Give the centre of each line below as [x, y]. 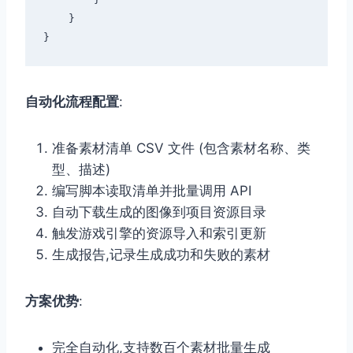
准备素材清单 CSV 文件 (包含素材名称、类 [181, 148]
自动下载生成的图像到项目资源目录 [159, 212]
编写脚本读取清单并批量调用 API [152, 190]
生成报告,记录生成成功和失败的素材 [161, 254]
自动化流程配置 [72, 101]
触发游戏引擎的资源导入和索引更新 [159, 233]
